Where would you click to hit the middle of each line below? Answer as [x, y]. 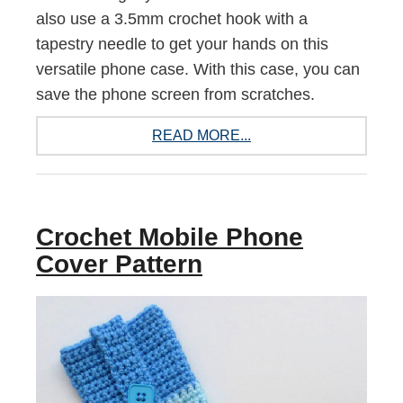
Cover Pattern [119, 264]
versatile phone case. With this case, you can [198, 69]
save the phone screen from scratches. [175, 94]
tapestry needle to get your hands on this [182, 44]
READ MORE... [201, 135]
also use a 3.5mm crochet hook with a [172, 18]
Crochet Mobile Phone [170, 237]
